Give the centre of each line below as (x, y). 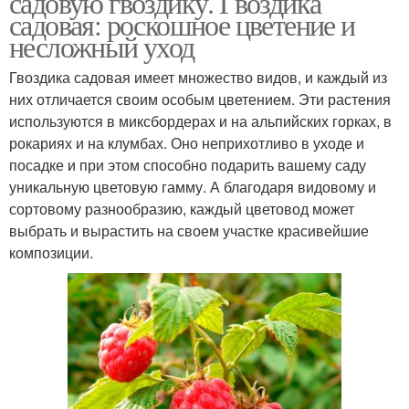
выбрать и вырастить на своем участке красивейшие (189, 231)
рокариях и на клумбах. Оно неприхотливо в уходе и (187, 143)
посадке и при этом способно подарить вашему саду (188, 165)
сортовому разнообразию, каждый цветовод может (182, 209)
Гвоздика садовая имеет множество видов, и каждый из (198, 77)
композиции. (51, 252)
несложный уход (102, 46)
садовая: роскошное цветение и (182, 24)
